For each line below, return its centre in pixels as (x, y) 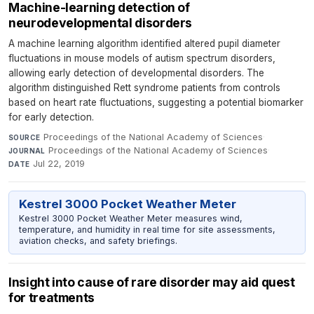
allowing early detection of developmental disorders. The (136, 73)
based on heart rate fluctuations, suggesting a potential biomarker (156, 102)
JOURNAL (27, 150)
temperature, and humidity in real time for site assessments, (147, 229)
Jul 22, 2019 (59, 163)
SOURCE (25, 137)
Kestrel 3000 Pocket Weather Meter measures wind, (130, 218)
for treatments (52, 297)
